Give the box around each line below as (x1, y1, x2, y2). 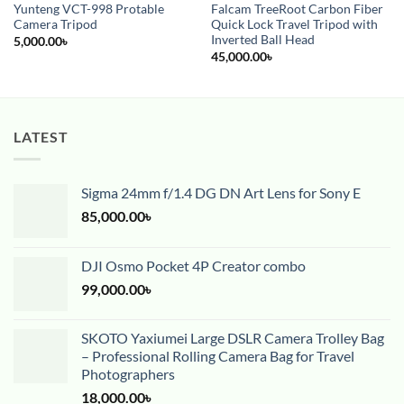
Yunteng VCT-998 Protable (13, 2, 164, 17)
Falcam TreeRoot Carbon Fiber (210, 2, 383, 17)
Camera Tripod (13, 17, 97, 32)
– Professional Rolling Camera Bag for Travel (81, 346, 354, 364)
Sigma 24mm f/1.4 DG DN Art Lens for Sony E (81, 183, 361, 201)
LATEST (14, 128, 69, 146)
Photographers (81, 364, 175, 382)
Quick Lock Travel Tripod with (210, 17, 378, 32)
